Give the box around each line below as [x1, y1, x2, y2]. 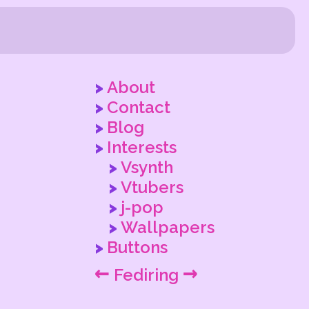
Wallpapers [120, 217, 215, 237]
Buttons [106, 237, 168, 257]
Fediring [113, 265, 179, 285]
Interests [106, 137, 177, 157]
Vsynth [120, 157, 173, 177]
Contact [106, 97, 170, 117]
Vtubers [120, 177, 183, 197]
